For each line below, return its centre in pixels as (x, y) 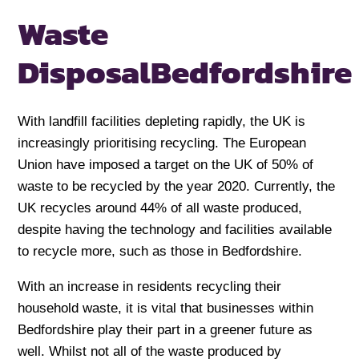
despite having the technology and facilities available (175, 230)
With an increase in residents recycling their (150, 286)
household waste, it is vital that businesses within (166, 308)
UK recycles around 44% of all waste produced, (160, 208)
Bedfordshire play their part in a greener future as (165, 329)
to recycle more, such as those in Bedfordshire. (160, 252)
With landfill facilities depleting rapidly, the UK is (162, 122)
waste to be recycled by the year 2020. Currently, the (177, 187)
